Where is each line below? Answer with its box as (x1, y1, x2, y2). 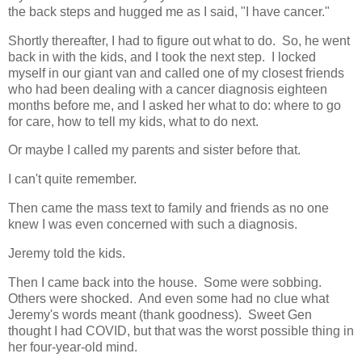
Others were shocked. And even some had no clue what (8, 291, 329, 305)
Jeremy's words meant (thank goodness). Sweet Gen (8, 307, 312, 322)
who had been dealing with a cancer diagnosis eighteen (8, 82, 327, 96)
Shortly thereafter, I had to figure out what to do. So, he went (8, 33, 350, 48)
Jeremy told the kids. (8, 246, 125, 260)
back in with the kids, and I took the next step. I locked (8, 49, 316, 64)
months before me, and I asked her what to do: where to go (8, 98, 341, 112)
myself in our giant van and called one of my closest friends (8, 65, 344, 80)
